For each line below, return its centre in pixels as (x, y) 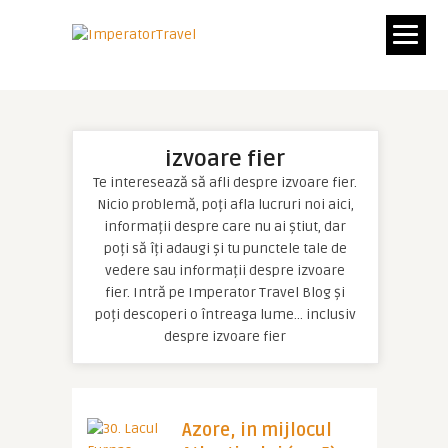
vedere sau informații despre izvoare (225, 270)
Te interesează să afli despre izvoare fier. (225, 182)
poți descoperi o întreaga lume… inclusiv (225, 314)
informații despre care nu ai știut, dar (225, 226)
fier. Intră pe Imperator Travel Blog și (225, 292)
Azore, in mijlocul (256, 430)
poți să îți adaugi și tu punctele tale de (225, 248)
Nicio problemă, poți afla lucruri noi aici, (225, 204)
